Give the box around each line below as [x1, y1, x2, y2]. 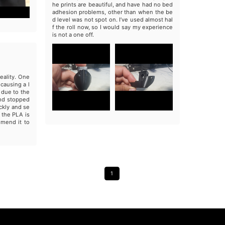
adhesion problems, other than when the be [52, 8, 173, 16]
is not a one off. [52, 31, 94, 38]
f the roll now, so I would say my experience [52, 23, 173, 31]
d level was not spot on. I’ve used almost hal [52, 16, 173, 23]
